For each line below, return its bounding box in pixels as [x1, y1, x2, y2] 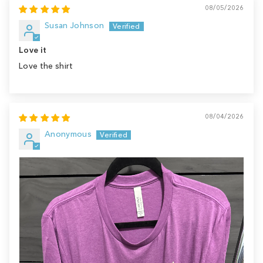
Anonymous [45, 129, 92, 140]
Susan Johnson [45, 21, 104, 31]
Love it [19, 45, 47, 56]
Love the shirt [19, 61, 73, 72]
